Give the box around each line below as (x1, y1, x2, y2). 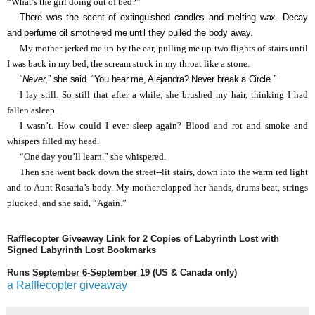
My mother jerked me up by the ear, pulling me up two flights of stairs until (20, 43, 308, 53)
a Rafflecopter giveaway (7, 278, 127, 291)
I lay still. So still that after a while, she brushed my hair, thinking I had (20, 89, 308, 100)
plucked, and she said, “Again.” (7, 198, 127, 208)
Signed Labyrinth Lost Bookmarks (7, 244, 156, 255)
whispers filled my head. (7, 136, 99, 146)
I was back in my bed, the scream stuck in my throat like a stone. (7, 58, 250, 69)
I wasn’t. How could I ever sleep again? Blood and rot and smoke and (20, 120, 308, 131)
